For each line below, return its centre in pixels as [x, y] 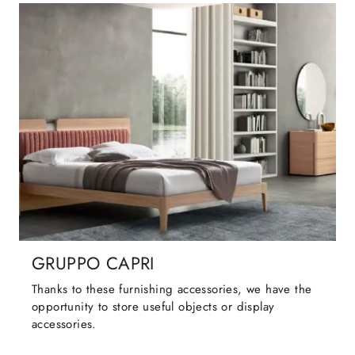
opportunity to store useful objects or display [153, 307]
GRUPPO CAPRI [93, 264]
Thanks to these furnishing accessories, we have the [172, 290]
